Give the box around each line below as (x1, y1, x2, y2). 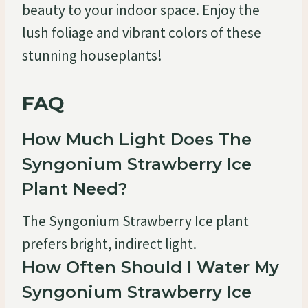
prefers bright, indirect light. (22, 234, 197, 253)
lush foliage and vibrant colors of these (22, 23, 261, 42)
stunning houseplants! (22, 45, 162, 65)
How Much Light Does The (22, 129, 252, 149)
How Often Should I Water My (22, 256, 279, 277)
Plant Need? (22, 178, 127, 199)
